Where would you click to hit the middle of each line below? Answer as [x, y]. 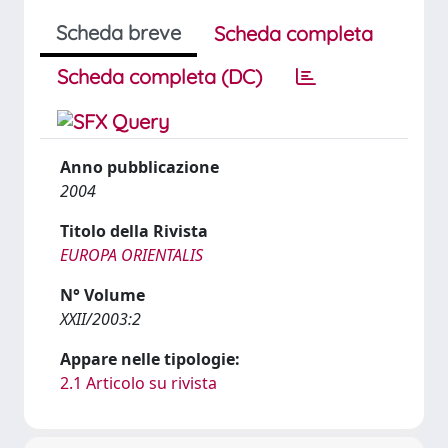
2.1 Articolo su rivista [138, 383]
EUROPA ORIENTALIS [131, 255]
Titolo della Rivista [134, 231]
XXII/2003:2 [100, 319]
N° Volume [102, 295]
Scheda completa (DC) [159, 76]
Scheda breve [118, 32]
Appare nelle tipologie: [150, 359]
